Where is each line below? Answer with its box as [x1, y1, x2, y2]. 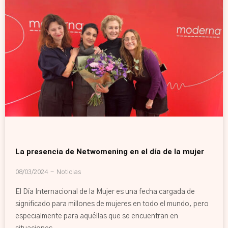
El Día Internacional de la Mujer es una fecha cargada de [15, 188, 195, 195]
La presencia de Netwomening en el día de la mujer [15, 147, 204, 156]
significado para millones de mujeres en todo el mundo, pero [15, 200, 209, 208]
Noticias [56, 168, 81, 176]
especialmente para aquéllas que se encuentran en [15, 212, 178, 220]
